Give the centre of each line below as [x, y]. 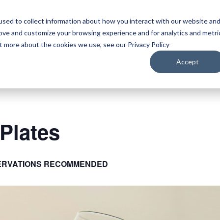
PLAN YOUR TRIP [136, 25]
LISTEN [73, 25]
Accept [188, 61]
